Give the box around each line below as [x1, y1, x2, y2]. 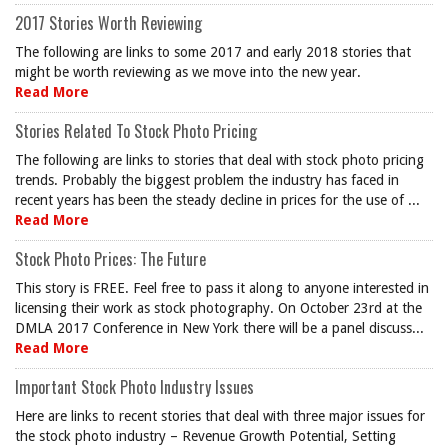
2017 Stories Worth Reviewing [15, 11, 202, 35]
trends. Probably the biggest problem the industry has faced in [15, 172, 399, 188]
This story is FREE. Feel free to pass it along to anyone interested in [15, 280, 429, 296]
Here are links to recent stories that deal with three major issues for [15, 408, 425, 424]
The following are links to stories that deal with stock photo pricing [15, 152, 424, 168]
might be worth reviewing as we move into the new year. [15, 64, 361, 80]
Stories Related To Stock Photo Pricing [15, 119, 257, 143]
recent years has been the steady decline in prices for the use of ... [15, 192, 420, 208]
